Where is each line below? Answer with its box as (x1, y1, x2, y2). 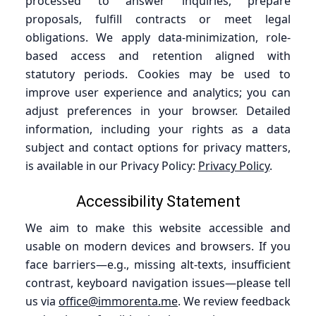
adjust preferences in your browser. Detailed (25, 102, 291, 119)
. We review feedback (178, 293, 291, 309)
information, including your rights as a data (25, 121, 291, 137)
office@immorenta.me (59, 293, 178, 309)
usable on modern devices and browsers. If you (25, 238, 291, 254)
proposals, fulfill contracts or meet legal (25, 11, 291, 27)
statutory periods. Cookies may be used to (25, 66, 291, 82)
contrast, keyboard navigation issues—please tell (25, 274, 291, 291)
